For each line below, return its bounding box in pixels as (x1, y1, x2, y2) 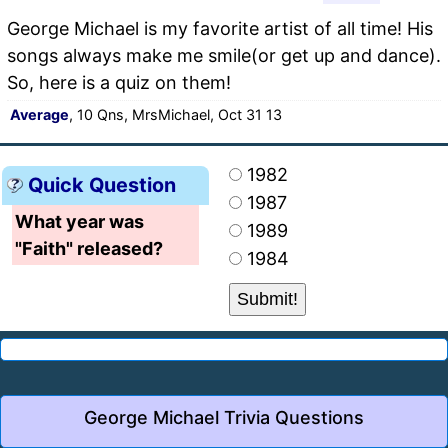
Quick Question (28, 172, 176, 197)
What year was (15, 210, 144, 232)
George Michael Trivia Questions (84, 406, 364, 428)
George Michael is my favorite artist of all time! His (7, 17, 433, 39)
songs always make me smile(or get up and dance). (7, 44, 441, 66)
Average (10, 105, 69, 123)
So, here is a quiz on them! (7, 71, 231, 93)
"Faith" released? (15, 237, 163, 259)
